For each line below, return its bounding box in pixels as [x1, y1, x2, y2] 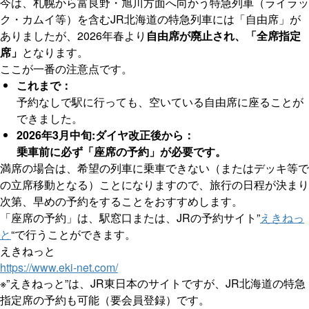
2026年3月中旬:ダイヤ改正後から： [17, 127, 195, 143]
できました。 [17, 110, 83, 127]
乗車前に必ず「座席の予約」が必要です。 [17, 143, 226, 160]
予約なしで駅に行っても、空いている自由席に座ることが [17, 94, 303, 110]
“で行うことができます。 [11, 226, 136, 243]
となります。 [22, 44, 88, 61]
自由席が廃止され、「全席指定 [146, 28, 301, 44]
